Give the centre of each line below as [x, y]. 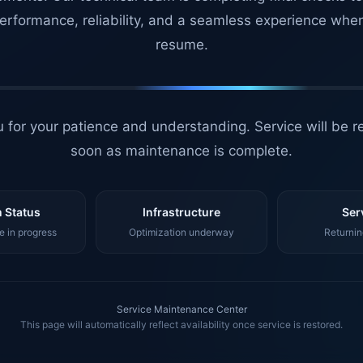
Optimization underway [181, 232]
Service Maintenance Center [181, 309]
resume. [181, 45]
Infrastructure [181, 212]
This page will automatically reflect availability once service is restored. [181, 325]
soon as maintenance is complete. [181, 151]
